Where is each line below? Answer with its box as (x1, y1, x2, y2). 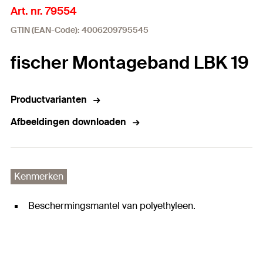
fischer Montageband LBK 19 (11, 51, 249, 74)
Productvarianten (11, 93, 87, 106)
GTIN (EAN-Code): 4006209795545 (11, 25, 149, 35)
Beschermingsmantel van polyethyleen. (28, 200, 195, 212)
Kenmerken (14, 170, 63, 183)
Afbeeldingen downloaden (11, 116, 126, 128)
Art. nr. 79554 (11, 4, 76, 18)
